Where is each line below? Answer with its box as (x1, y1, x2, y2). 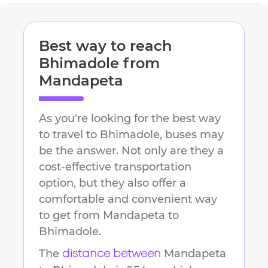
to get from (39, 209, 103, 223)
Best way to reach (39, 37, 172, 55)
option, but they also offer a (39, 176, 186, 190)
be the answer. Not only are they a (39, 144, 224, 158)
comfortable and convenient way (39, 193, 217, 206)
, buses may (160, 128, 224, 142)
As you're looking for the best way (39, 112, 221, 126)
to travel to (39, 128, 97, 142)
